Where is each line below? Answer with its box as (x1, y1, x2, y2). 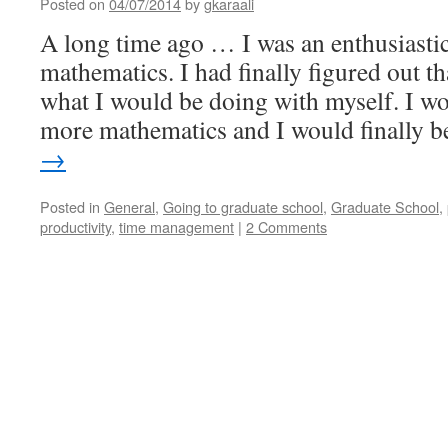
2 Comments (246, 216, 327, 237)
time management (119, 216, 234, 237)
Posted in (40, 196, 100, 217)
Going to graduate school (163, 196, 323, 217)
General (104, 196, 155, 217)
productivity (40, 216, 111, 237)
